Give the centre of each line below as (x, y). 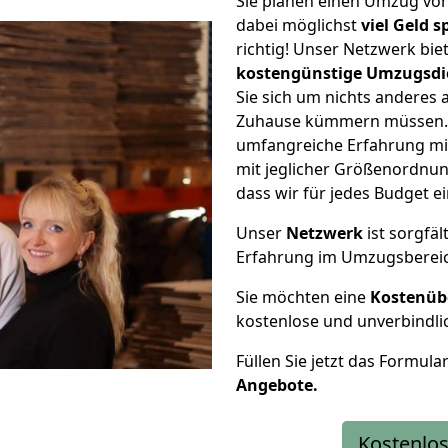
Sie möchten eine (303, 297)
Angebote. (277, 385)
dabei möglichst (298, 25)
